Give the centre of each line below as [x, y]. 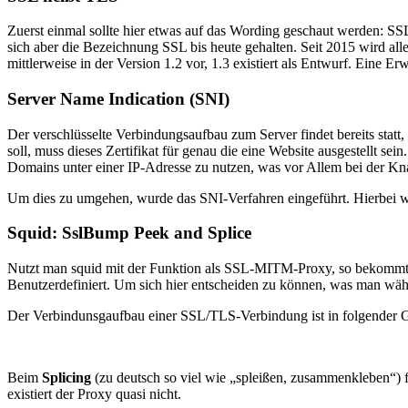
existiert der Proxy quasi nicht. [94, 394]
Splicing [66, 378]
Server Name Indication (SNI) [118, 98]
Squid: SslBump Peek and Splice [129, 233]
